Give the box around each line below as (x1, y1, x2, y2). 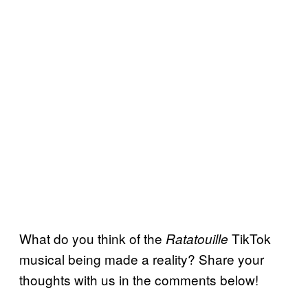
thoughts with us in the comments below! (19, 269, 258, 289)
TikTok (228, 228, 271, 247)
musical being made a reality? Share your (19, 249, 264, 268)
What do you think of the (19, 228, 166, 247)
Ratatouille (166, 229, 228, 247)
